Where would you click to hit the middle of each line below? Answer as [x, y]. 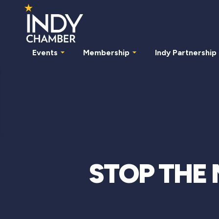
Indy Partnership [186, 52]
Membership [106, 52]
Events [45, 52]
